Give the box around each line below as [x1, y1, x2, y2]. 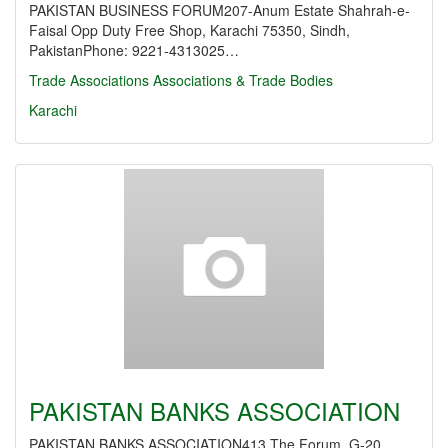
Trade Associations [29, 70, 149, 90]
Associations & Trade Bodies [153, 70, 333, 90]
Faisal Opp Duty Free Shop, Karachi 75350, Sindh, [29, 20, 350, 40]
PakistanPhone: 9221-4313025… [29, 40, 239, 60]
